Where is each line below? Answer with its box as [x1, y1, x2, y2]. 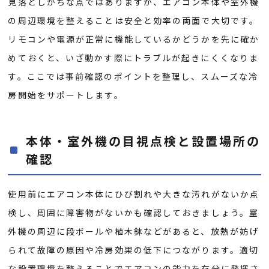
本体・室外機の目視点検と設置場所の [26, 132, 261, 150]
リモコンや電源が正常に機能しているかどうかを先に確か [8, 33, 260, 46]
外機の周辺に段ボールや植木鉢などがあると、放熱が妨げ [8, 225, 259, 238]
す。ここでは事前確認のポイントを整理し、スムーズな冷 [8, 70, 259, 83]
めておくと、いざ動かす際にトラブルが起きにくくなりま [8, 52, 259, 64]
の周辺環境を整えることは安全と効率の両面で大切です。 [8, 14, 259, 27]
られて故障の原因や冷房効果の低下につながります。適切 [8, 244, 259, 256]
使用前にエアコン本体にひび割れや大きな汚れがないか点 [8, 188, 260, 201]
